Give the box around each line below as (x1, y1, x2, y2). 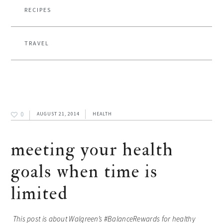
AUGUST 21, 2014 (37, 110, 80, 117)
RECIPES (24, 6, 52, 13)
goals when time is (11, 160, 158, 183)
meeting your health (11, 138, 174, 161)
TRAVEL (24, 39, 50, 47)
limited (11, 182, 69, 205)
